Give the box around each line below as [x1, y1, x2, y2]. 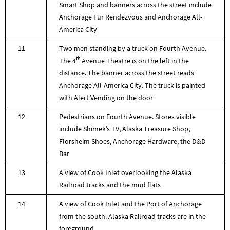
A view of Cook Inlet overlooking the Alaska [59, 167, 191, 177]
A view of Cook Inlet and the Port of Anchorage [59, 199, 202, 208]
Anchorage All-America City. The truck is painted [59, 80, 205, 90]
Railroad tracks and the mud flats [59, 180, 161, 189]
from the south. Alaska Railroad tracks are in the [59, 211, 206, 221]
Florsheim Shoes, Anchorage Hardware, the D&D [59, 136, 206, 146]
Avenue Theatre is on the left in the [80, 55, 189, 65]
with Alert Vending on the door [59, 92, 153, 102]
